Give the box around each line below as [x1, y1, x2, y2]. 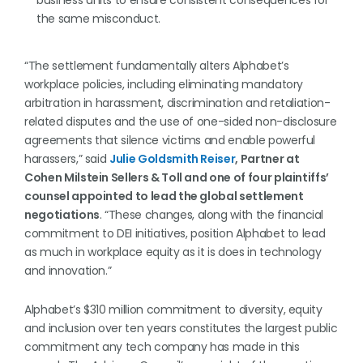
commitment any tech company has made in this [24, 339, 300, 355]
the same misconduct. [36, 11, 160, 27]
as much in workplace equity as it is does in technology [24, 244, 322, 260]
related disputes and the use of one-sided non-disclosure [24, 113, 337, 130]
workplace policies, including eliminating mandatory [24, 76, 304, 92]
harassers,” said [24, 151, 110, 167]
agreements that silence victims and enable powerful [24, 132, 316, 148]
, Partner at [235, 151, 300, 167]
